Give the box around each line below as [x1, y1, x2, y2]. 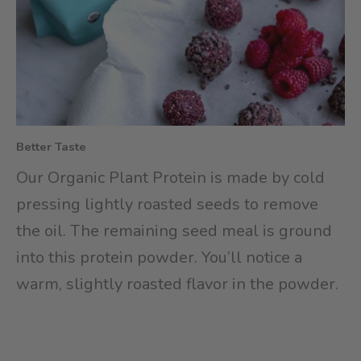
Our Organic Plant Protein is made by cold [16, 167, 325, 189]
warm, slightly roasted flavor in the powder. [16, 273, 338, 296]
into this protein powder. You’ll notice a [16, 247, 302, 269]
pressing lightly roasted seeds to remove [16, 193, 318, 216]
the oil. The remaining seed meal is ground [16, 220, 332, 243]
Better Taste [16, 139, 86, 156]
